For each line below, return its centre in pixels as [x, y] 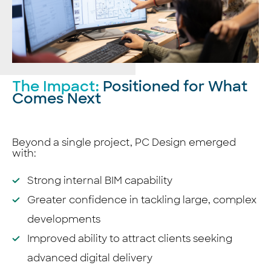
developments [64, 219]
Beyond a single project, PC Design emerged [124, 142]
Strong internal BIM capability [100, 180]
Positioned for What [173, 86]
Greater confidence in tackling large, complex [142, 200]
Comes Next [57, 98]
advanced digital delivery [90, 258]
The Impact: [56, 86]
